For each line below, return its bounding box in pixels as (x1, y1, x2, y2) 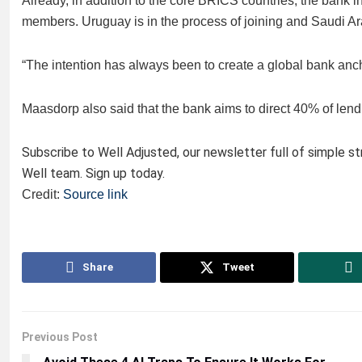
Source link (63, 187, 128, 201)
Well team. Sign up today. (22, 166, 165, 181)
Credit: (22, 187, 63, 201)
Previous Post (22, 330, 98, 343)
